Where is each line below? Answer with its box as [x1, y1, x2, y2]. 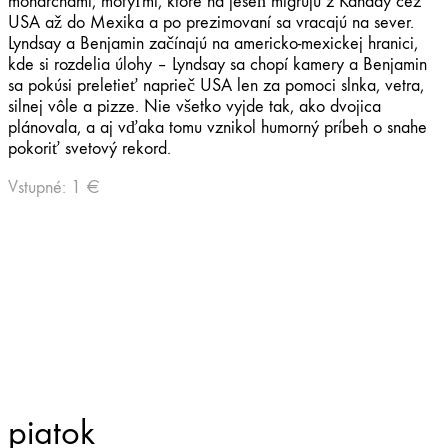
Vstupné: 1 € [8, 176, 100, 198]
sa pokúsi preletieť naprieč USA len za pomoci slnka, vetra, [8, 74, 424, 96]
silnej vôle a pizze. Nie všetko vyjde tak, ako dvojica [8, 95, 381, 117]
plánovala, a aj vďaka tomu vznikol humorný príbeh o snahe [8, 116, 427, 138]
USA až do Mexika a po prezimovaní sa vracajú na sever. [8, 11, 414, 33]
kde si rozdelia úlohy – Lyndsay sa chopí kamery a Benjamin [8, 53, 427, 75]
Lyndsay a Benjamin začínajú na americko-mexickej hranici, [8, 32, 418, 54]
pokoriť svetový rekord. [8, 137, 171, 159]
